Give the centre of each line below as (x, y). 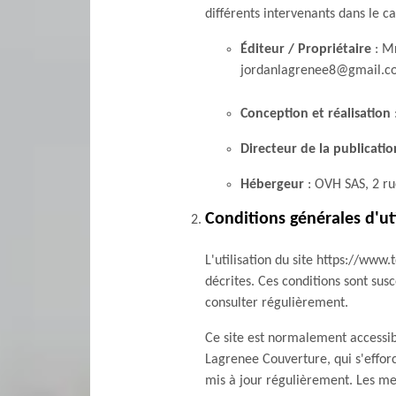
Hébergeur (272, 185)
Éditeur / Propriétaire (306, 49)
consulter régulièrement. (277, 303)
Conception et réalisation (316, 114)
